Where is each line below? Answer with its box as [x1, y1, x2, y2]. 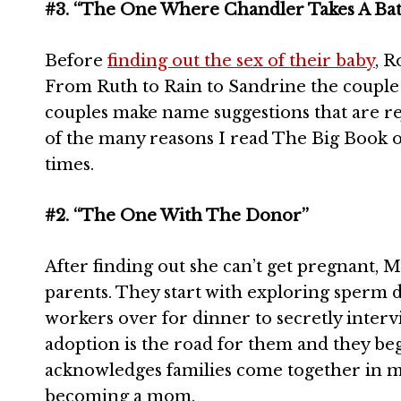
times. [45, 155, 94, 175]
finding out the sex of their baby [107, 51, 375, 71]
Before [45, 51, 107, 71]
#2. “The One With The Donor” [45, 206, 309, 226]
